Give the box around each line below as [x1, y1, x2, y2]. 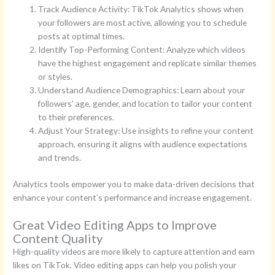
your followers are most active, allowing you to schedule [38, 17, 247, 28]
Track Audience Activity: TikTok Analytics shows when [38, 4, 244, 15]
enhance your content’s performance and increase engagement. [13, 192, 252, 203]
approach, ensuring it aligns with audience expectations [38, 139, 248, 150]
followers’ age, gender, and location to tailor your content [38, 98, 253, 109]
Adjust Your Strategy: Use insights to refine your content [38, 125, 254, 136]
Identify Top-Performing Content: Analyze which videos [38, 44, 246, 55]
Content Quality [13, 230, 103, 246]
